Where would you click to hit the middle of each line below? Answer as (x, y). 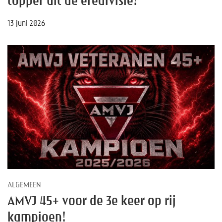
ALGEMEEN (24, 185)
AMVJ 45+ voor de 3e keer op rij (92, 202)
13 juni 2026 (26, 24)
